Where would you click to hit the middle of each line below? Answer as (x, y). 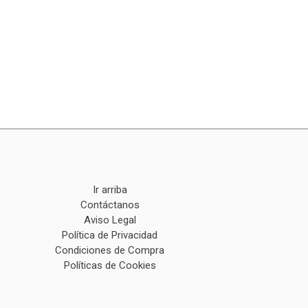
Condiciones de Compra (110, 250)
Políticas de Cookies (110, 265)
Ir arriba (110, 189)
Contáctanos (110, 205)
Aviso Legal (110, 220)
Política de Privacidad (110, 235)
